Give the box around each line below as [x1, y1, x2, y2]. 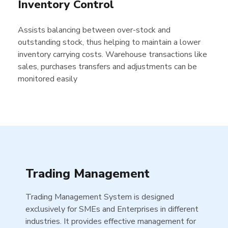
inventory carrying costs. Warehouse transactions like [18, 49, 207, 60]
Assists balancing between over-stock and [18, 24, 170, 36]
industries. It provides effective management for [25, 216, 196, 227]
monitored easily [18, 73, 77, 84]
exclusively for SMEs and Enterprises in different [25, 204, 198, 215]
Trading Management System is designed [25, 191, 174, 203]
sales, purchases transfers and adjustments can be [18, 61, 197, 72]
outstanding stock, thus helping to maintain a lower [18, 37, 201, 48]
